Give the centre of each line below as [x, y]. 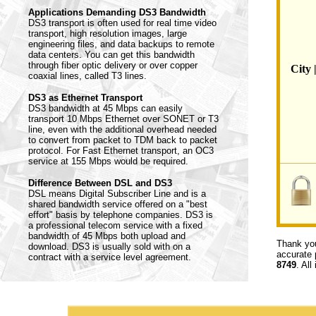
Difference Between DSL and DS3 [100, 183]
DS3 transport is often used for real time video [122, 23]
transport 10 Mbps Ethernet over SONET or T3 [123, 119]
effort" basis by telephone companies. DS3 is [121, 215]
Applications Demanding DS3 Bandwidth [117, 12]
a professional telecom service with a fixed [115, 225]
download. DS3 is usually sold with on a [109, 247]
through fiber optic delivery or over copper [113, 65]
